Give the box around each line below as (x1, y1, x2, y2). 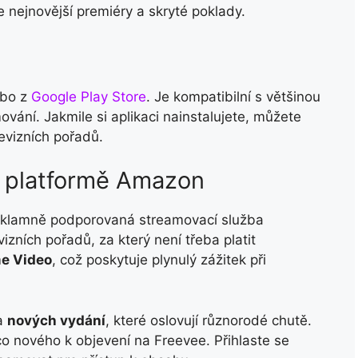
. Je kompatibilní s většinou (146, 88, 320, 105)
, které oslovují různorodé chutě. (105, 312, 312, 328)
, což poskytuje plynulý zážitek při (52, 252, 266, 268)
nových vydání (7, 312, 105, 328)
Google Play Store (31, 88, 146, 105)
